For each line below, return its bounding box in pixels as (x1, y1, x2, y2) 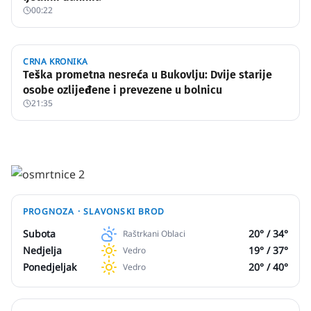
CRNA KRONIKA (23, 56, 88, 67)
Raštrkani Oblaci (123, 228, 185, 239)
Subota (23, 227, 56, 240)
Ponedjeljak (23, 260, 76, 274)
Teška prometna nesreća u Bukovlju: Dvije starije (23, 68, 272, 81)
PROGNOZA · (23, 205, 84, 217)
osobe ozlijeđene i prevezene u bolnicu (23, 83, 222, 96)
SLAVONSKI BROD (83, 205, 165, 217)
